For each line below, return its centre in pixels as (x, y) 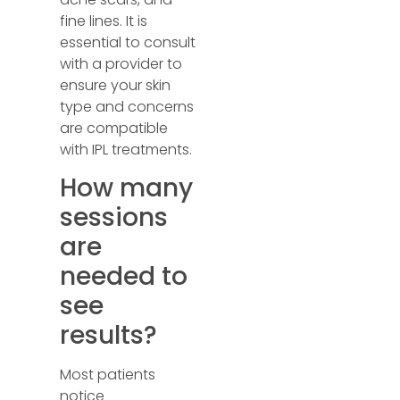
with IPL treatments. (126, 150)
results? (109, 336)
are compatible (114, 128)
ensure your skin (116, 85)
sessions (114, 218)
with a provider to (121, 64)
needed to (124, 277)
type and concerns (127, 107)
